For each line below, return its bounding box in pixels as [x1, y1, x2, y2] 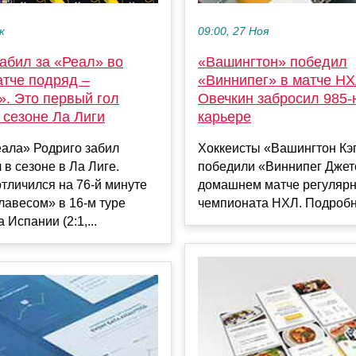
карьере [198, 109, 251, 126]
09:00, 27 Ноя [198, 25, 269, 38]
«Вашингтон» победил [198, 54, 347, 71]
